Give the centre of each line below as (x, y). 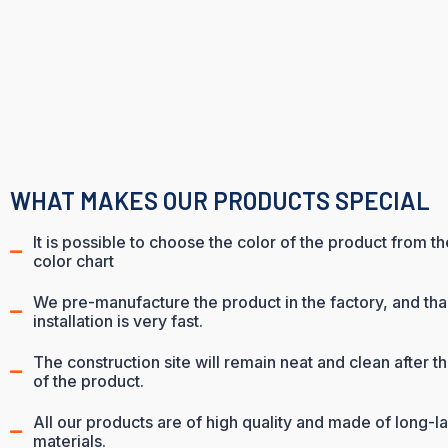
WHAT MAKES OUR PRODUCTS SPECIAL (220, 201)
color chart (73, 261)
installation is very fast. (117, 321)
